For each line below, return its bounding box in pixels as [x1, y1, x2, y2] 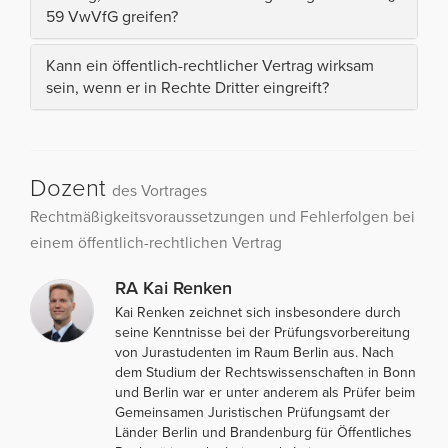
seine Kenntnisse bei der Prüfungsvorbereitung [115, 323, 410, 341]
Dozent [30, 173, 112, 203]
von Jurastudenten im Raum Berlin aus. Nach [115, 343, 394, 361]
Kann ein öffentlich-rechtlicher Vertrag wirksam [46, 55, 374, 76]
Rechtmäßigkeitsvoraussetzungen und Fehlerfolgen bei [30, 207, 415, 226]
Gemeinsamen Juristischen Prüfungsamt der [115, 403, 390, 421]
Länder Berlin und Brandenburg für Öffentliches [115, 423, 412, 441]
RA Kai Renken [115, 276, 232, 299]
